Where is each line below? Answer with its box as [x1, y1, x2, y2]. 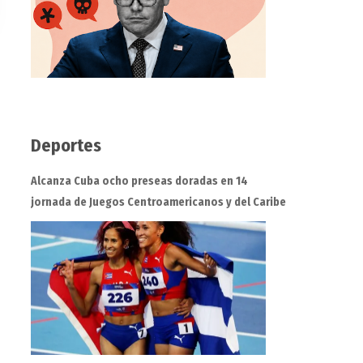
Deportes [30, 135, 101, 157]
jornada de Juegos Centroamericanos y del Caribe [30, 195, 286, 210]
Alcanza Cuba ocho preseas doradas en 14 [30, 174, 248, 189]
